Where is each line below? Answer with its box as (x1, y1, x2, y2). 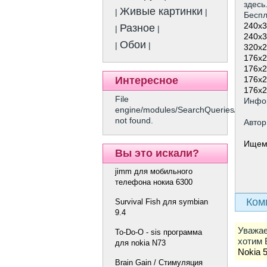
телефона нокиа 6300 (115, 178, 193, 187)
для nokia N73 (115, 238, 166, 247)
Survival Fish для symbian (115, 197, 208, 206)
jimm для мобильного (115, 167, 193, 176)
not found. (115, 116, 153, 125)
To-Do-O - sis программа (115, 227, 202, 237)
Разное (120, 22, 155, 34)
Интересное (115, 74, 178, 86)
